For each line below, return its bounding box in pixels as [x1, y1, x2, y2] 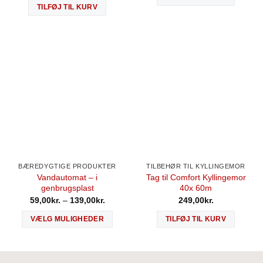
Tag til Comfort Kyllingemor [146, 173, 246, 183]
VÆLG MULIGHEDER [30, 215, 104, 223]
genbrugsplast [41, 183, 94, 193]
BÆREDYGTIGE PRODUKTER [18, 163, 116, 170]
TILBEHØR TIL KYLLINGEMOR [146, 163, 245, 170]
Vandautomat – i [37, 173, 97, 183]
